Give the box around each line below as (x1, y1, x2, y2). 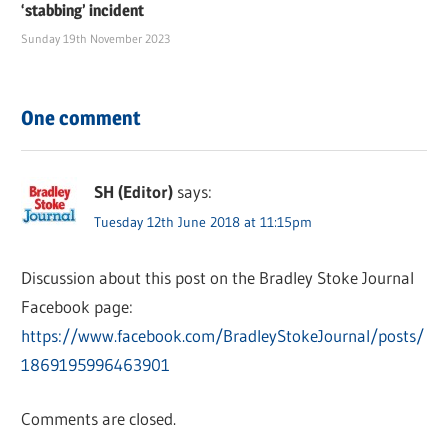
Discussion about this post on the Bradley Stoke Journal (21, 266, 415, 288)
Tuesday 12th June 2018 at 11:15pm (94, 212, 313, 231)
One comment (21, 106, 142, 131)
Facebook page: (21, 295, 134, 317)
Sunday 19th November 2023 (21, 31, 171, 47)
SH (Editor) (94, 180, 174, 202)
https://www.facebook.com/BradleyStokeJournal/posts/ (21, 324, 425, 346)
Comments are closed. (21, 408, 177, 430)
